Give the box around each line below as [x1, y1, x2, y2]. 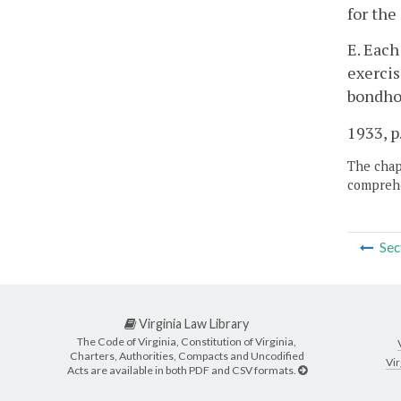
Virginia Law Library [136, 316, 249, 332]
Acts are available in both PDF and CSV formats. [66, 363, 298, 377]
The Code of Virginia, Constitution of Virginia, [77, 334, 296, 348]
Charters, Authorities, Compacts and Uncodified [69, 348, 304, 363]
